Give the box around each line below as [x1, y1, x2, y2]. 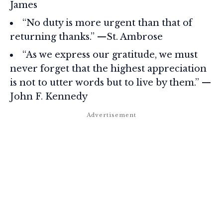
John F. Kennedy [10, 91, 88, 102]
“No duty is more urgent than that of [22, 17, 192, 28]
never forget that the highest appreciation [10, 63, 207, 74]
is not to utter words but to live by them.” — [10, 77, 211, 88]
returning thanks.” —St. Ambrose [10, 31, 163, 42]
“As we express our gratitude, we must [22, 49, 198, 60]
